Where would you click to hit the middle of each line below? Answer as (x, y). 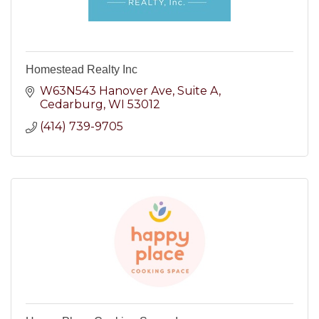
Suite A (198, 91)
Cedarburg (72, 104)
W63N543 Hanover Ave (106, 91)
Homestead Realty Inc (82, 69)
